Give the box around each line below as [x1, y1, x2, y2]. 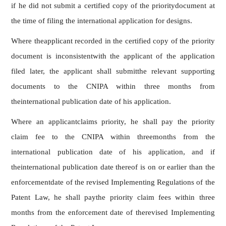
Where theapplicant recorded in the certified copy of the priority [11, 36, 215, 45]
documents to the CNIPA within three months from [11, 82, 215, 90]
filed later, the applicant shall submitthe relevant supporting [11, 67, 215, 75]
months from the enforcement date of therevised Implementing [11, 208, 215, 216]
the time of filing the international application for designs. [11, 16, 193, 25]
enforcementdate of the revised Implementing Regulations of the [11, 178, 215, 186]
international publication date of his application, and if [11, 147, 215, 156]
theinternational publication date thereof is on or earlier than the [11, 162, 215, 171]
